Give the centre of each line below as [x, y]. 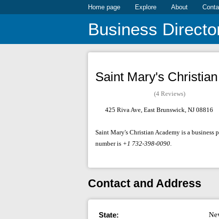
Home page [104, 7]
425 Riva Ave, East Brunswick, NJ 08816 [159, 110]
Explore [145, 7]
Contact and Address [144, 184]
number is [109, 144]
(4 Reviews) [169, 94]
